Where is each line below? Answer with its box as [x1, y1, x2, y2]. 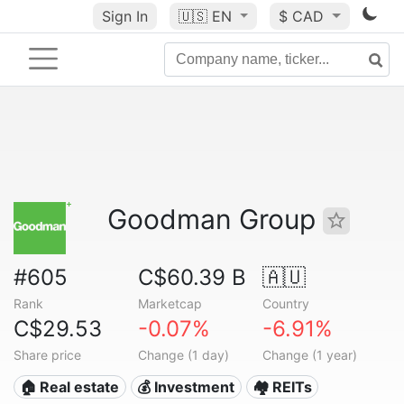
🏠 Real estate [20, 378, 120, 396]
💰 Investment [137, 378, 235, 396]
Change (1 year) [262, 347, 357, 363]
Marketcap [137, 296, 202, 311]
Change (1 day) [137, 347, 229, 363]
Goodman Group [107, 203, 323, 235]
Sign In [101, 7, 148, 25]
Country [262, 296, 309, 311]
